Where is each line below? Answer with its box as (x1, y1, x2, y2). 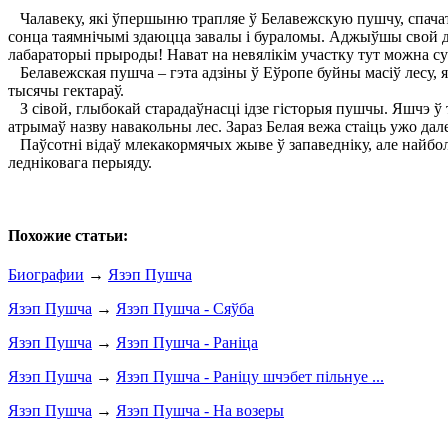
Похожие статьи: (8, 227, 128, 245)
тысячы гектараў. (8, 81, 124, 99)
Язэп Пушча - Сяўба (116, 300, 254, 318)
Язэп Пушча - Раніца (116, 334, 258, 352)
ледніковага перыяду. (8, 153, 152, 171)
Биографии (8, 266, 84, 284)
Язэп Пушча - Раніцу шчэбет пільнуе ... (116, 368, 384, 386)
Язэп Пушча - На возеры (116, 402, 284, 420)
